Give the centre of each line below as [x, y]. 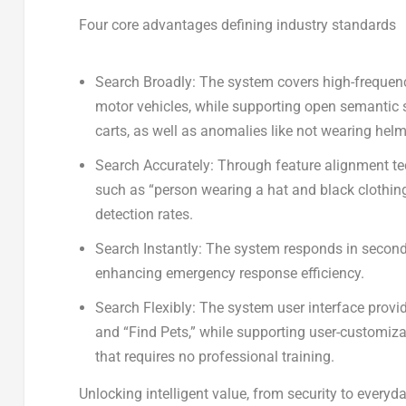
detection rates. [145, 214]
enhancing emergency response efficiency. [230, 274]
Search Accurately [153, 165]
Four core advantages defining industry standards [237, 24]
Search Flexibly [144, 308]
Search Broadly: [146, 82]
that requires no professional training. [215, 357]
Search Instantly [147, 249]
